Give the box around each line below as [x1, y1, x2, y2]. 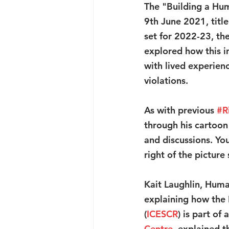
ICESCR [147, 208, 178, 220]
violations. [144, 75, 188, 86]
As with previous [144, 104, 217, 116]
